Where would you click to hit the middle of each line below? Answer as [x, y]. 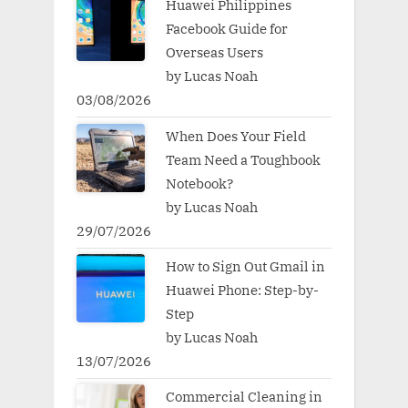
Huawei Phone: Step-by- [242, 289]
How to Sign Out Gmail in [245, 265]
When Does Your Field [235, 135]
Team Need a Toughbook [243, 159]
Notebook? [200, 183]
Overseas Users [214, 52]
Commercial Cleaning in [244, 396]
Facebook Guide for [226, 29]
